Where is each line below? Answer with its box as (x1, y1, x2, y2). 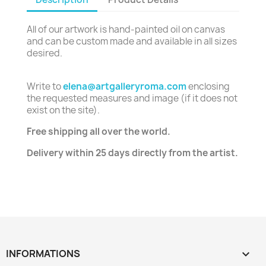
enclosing (186, 80, 230, 93)
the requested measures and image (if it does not (27, 92, 237, 104)
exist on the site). (27, 104, 100, 116)
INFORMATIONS (6, 247, 80, 260)
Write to (27, 80, 63, 93)
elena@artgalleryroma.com (63, 80, 186, 93)
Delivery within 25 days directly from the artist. (27, 147, 238, 159)
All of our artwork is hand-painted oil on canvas (27, 23, 225, 36)
